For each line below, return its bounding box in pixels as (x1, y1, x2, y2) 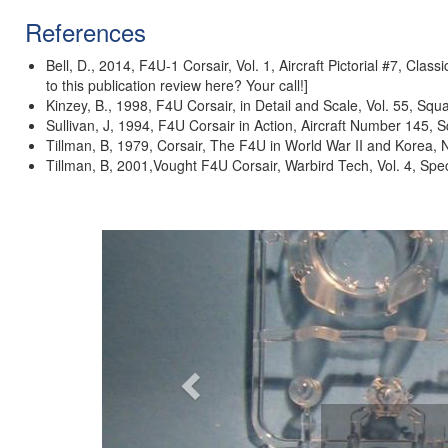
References (25, 14, 146, 49)
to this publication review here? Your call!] (46, 75, 308, 95)
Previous (186, 228, 264, 257)
